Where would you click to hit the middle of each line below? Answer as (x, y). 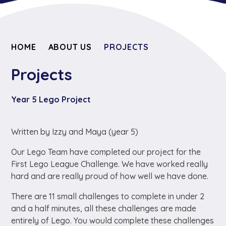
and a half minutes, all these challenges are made (104, 209)
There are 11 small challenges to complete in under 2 (108, 196)
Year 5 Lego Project (51, 100)
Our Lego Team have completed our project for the (106, 152)
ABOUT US (70, 47)
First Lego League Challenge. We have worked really (110, 164)
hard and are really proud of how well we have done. (110, 176)
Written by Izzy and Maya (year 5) (75, 132)
